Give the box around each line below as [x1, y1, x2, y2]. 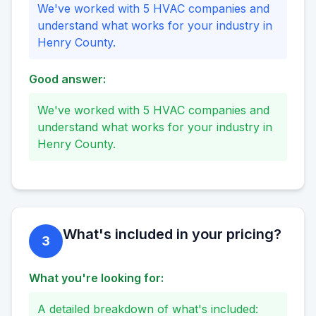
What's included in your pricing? [63, 226, 281, 243]
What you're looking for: [29, 271, 164, 286]
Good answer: [29, 72, 106, 87]
